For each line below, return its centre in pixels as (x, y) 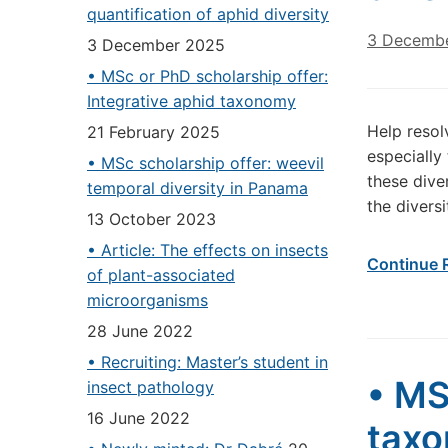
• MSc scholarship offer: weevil (205, 163)
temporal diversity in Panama (197, 188)
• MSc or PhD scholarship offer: (207, 76)
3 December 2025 (156, 45)
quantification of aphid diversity (208, 14)
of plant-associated (161, 275)
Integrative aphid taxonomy (191, 101)
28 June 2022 (140, 331)
